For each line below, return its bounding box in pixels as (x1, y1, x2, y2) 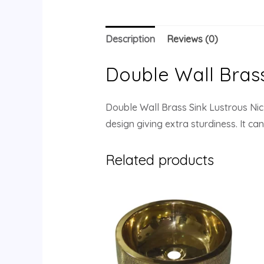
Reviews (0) (166, 33, 218, 45)
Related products (105, 151, 214, 169)
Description (105, 33, 155, 45)
